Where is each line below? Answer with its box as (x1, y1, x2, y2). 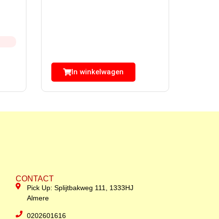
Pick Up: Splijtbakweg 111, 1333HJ (26, 184, 133, 192)
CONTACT (16, 175, 54, 183)
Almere (26, 194, 49, 202)
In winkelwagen (71, 67, 124, 77)
